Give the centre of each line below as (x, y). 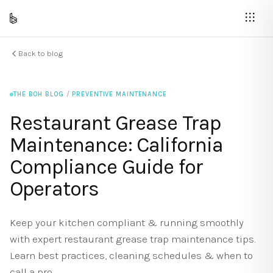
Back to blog (41, 53)
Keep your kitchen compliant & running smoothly (127, 222)
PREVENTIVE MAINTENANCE (119, 94)
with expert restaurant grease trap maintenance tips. (133, 239)
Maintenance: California (117, 145)
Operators (55, 189)
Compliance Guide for (106, 167)
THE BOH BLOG (39, 94)
